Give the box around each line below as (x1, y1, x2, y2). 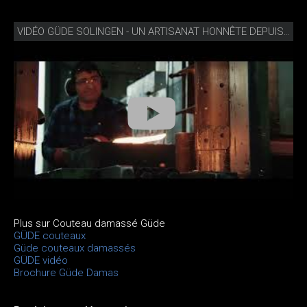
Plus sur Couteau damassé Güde (14, 217, 165, 230)
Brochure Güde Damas (14, 266, 119, 279)
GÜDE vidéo (14, 254, 68, 267)
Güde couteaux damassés (14, 241, 136, 254)
